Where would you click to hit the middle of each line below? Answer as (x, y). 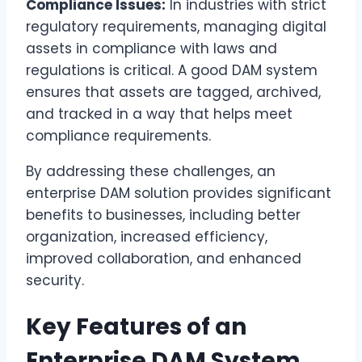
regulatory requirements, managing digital (176, 27)
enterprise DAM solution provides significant (179, 194)
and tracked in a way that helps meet (159, 114)
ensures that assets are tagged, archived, (173, 93)
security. (55, 281)
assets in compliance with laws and (152, 49)
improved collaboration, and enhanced (164, 259)
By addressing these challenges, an (151, 172)
